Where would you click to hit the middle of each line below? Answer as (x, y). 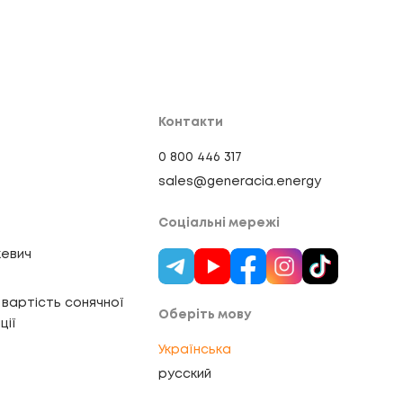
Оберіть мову (205, 315)
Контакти (191, 122)
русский (185, 374)
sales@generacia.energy (240, 182)
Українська (195, 350)
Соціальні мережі (219, 223)
